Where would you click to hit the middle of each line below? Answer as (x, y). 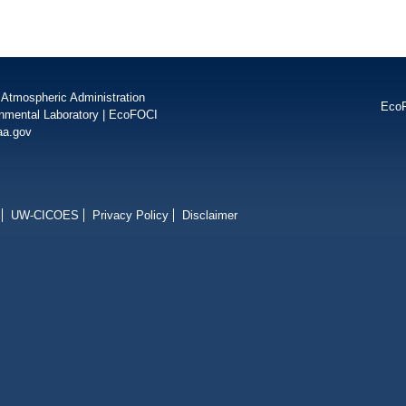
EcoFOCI (133, 115)
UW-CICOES (45, 215)
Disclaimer (210, 215)
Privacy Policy (130, 215)
